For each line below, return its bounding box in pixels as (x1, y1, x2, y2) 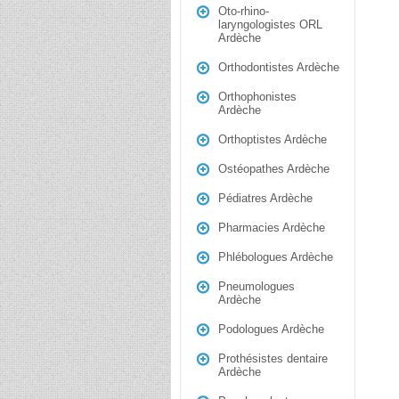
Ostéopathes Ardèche (218, 162, 330, 175)
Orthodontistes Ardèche (218, 61, 339, 74)
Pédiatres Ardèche (218, 191, 313, 205)
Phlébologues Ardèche (218, 250, 333, 264)
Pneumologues (218, 280, 295, 293)
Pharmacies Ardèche (218, 221, 325, 234)
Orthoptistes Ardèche (218, 133, 327, 146)
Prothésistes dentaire (218, 352, 328, 365)
